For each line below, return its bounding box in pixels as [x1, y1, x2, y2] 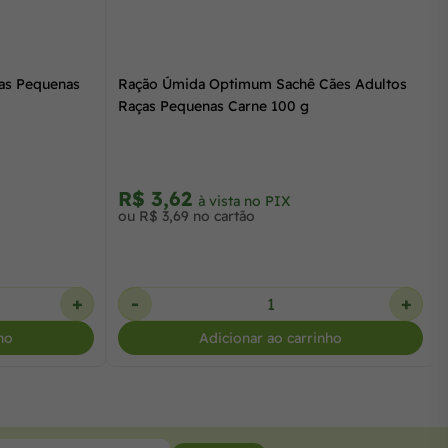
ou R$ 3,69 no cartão [118, 206, 255, 225]
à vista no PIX [198, 191, 291, 210]
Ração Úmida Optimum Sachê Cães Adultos [118, 74, 407, 93]
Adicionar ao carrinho [199, 328, 342, 347]
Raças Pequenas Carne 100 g [118, 96, 309, 115]
